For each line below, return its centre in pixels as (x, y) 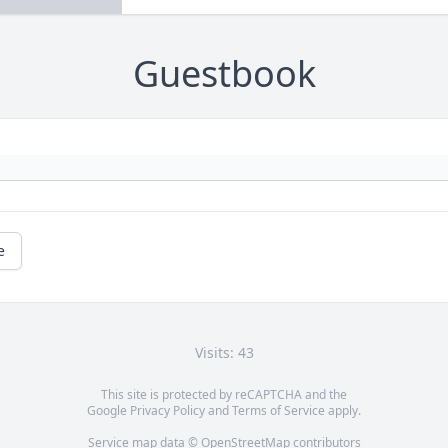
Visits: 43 (224, 353)
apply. (343, 411)
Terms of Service (278, 411)
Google (108, 411)
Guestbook (224, 74)
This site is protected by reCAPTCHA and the (224, 395)
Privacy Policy (167, 411)
